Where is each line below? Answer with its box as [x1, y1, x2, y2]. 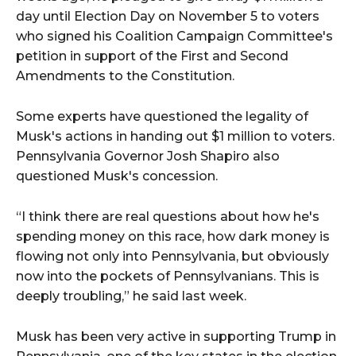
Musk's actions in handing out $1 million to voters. [16, 129, 335, 145]
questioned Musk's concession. [16, 168, 218, 184]
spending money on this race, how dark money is [16, 229, 330, 245]
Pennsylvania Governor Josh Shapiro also [16, 149, 280, 164]
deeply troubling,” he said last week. [16, 288, 246, 304]
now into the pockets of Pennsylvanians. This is [16, 269, 319, 284]
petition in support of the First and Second [16, 48, 288, 64]
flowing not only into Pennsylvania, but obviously [16, 249, 329, 265]
